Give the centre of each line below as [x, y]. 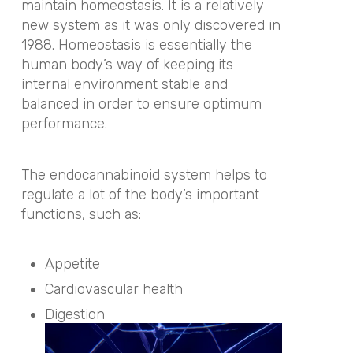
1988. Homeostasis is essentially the [136, 45]
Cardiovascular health [113, 289]
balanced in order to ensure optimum [141, 104]
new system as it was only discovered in [150, 25]
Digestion [74, 314]
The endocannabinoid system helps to [144, 175]
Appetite [72, 264]
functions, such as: [81, 214]
